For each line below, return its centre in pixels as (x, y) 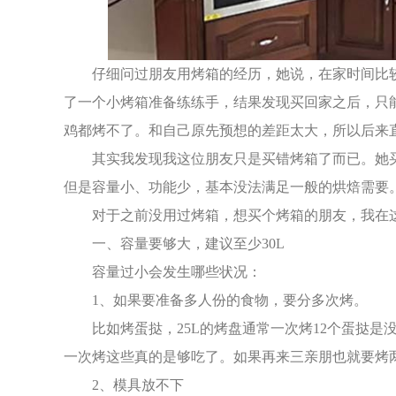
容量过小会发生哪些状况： (177, 271)
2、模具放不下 (138, 385)
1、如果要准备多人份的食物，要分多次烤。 (230, 300)
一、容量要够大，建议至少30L (188, 243)
